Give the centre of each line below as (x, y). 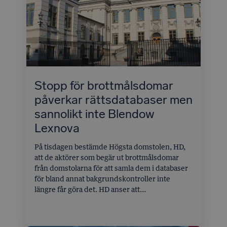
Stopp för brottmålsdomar (104, 86)
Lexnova (57, 128)
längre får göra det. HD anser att (87, 190)
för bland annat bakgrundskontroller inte (102, 179)
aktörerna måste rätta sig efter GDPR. (96, 211)
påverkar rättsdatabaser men (113, 100)
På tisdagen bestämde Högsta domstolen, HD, (110, 147)
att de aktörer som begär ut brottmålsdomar (107, 158)
